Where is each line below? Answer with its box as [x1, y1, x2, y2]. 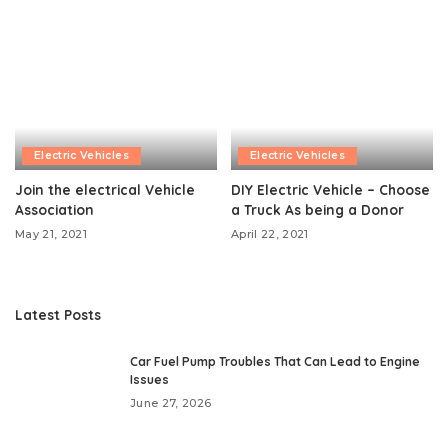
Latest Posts [15, 305, 101, 323]
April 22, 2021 [231, 226, 309, 241]
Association [15, 200, 94, 218]
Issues [130, 371, 169, 387]
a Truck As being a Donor [231, 200, 404, 218]
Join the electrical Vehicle [15, 180, 195, 198]
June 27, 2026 [130, 395, 212, 410]
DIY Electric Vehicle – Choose [231, 180, 430, 198]
